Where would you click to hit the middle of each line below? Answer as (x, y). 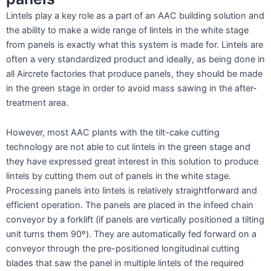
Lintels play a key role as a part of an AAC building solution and (135, 15)
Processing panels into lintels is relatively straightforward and (132, 191)
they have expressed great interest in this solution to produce (132, 162)
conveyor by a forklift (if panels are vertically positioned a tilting (135, 220)
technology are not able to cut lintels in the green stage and (128, 147)
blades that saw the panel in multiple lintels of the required (125, 263)
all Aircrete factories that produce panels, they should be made (134, 73)
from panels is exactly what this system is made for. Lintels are (135, 44)
